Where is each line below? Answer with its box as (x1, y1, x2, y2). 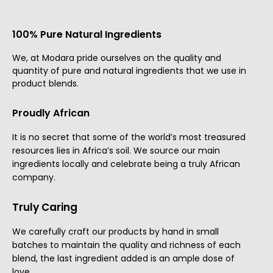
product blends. (12, 77, 79, 90)
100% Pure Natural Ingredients (12, 27, 161, 41)
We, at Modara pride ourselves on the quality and (12, 52, 221, 64)
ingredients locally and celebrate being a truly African (12, 158, 240, 170)
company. (12, 171, 55, 183)
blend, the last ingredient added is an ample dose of (12, 252, 235, 264)
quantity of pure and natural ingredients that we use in (12, 65, 246, 77)
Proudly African (12, 106, 90, 120)
